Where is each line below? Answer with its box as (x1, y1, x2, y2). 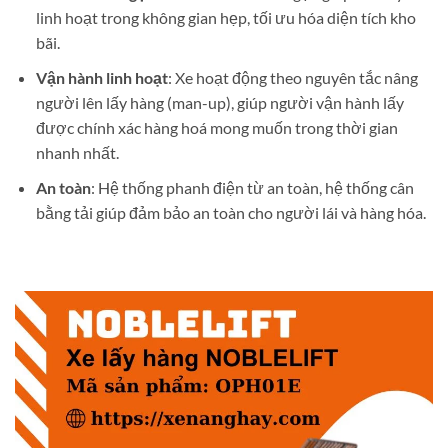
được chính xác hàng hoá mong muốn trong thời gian (35, 118, 398, 138)
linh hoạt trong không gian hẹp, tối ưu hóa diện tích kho (35, 8, 416, 28)
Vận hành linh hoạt (35, 68, 168, 88)
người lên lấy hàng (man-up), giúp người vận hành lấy (35, 93, 404, 113)
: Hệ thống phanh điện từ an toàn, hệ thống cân (90, 177, 414, 197)
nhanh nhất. (35, 143, 119, 163)
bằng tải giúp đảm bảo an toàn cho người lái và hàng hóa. (35, 202, 426, 222)
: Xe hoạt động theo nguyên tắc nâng (167, 68, 418, 88)
